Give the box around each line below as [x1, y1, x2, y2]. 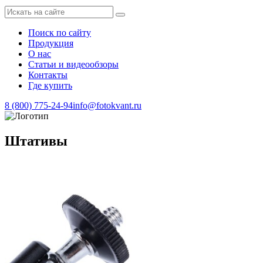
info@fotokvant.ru [73, 100, 141, 110]
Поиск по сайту [28, 28, 91, 38]
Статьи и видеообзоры [28, 59, 119, 69]
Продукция [28, 38, 73, 48]
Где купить [28, 80, 72, 90]
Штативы [5, 133, 68, 149]
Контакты [28, 70, 68, 80]
